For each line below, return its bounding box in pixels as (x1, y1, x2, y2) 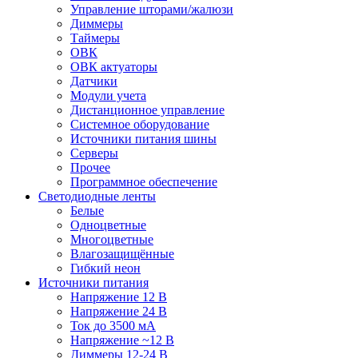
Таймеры (70, 31, 120, 45)
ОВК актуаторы (70, 60, 157, 74)
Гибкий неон (70, 261, 141, 275)
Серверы (70, 146, 118, 160)
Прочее (70, 161, 110, 174)
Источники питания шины (70, 132, 217, 145)
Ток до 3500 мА (70, 319, 156, 332)
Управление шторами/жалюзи (70, 2, 233, 16)
